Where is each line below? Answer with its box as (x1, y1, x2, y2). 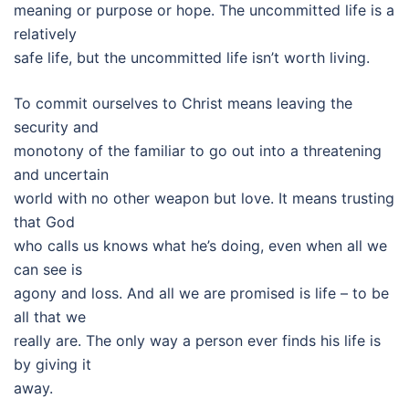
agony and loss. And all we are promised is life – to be (14, 284, 389, 302)
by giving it (14, 355, 91, 373)
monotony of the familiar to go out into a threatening (14, 142, 382, 160)
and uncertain (14, 165, 109, 184)
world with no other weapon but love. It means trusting (14, 189, 394, 207)
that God (14, 213, 75, 231)
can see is (14, 260, 82, 278)
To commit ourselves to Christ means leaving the (14, 94, 352, 112)
